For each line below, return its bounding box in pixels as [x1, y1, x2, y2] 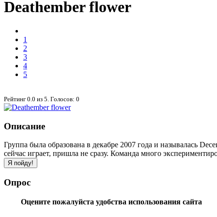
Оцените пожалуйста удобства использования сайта [20, 197, 202, 206]
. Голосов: [47, 95, 76, 103]
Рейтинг [4, 95, 27, 103]
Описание [4, 121, 45, 131]
